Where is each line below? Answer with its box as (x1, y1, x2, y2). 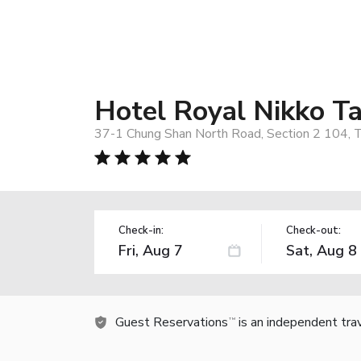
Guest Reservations (115, 313, 228, 331)
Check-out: (285, 222, 341, 238)
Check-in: (118, 222, 164, 238)
